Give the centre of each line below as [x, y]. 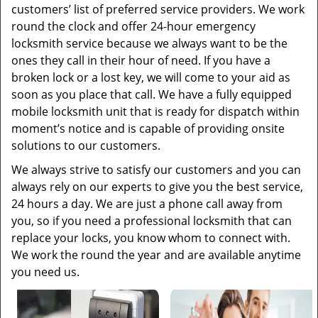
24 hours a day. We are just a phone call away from [147, 204]
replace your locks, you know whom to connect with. [151, 238]
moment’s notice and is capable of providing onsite [148, 128]
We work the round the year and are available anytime [156, 255]
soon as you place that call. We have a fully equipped [152, 94]
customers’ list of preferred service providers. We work [158, 9]
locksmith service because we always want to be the [149, 43]
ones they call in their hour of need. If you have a [141, 60]
